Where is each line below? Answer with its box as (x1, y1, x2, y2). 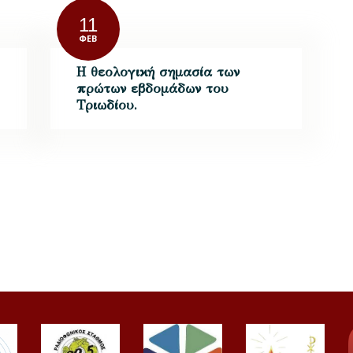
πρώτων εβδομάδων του (76, 80, 229, 97)
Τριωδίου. (76, 96, 138, 113)
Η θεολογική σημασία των (76, 63, 240, 80)
